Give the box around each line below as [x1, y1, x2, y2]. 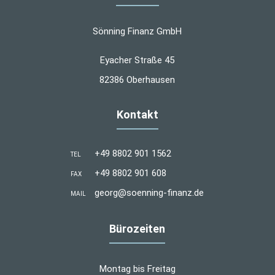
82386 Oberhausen [99, 74, 176, 85]
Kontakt [116, 107, 158, 121]
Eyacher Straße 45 [100, 54, 175, 66]
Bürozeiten [109, 222, 166, 235]
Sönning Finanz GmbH [93, 25, 182, 37]
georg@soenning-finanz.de [95, 187, 204, 198]
